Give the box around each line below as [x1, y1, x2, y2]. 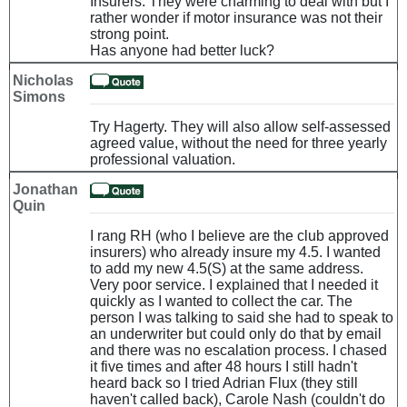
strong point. [90, 25, 169, 42]
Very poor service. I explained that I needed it [90, 276, 378, 293]
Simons [13, 88, 65, 104]
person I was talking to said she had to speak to [90, 309, 393, 325]
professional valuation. [90, 151, 235, 167]
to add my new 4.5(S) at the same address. [90, 260, 363, 276]
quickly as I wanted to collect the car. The [90, 293, 352, 309]
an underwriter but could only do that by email [90, 325, 382, 342]
